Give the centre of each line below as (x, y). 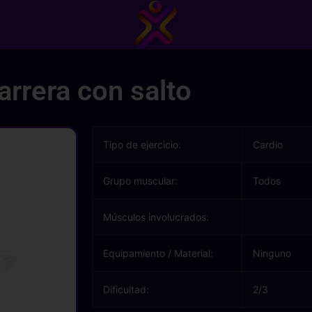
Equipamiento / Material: (158, 253)
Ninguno (272, 253)
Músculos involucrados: (156, 217)
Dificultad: (126, 289)
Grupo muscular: (140, 181)
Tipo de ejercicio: (142, 145)
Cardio (268, 145)
